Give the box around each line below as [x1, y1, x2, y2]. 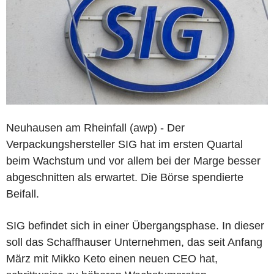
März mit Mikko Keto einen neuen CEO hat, [6, 252, 218, 265]
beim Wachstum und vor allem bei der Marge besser [6, 154, 261, 167]
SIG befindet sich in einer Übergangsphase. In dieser [6, 219, 264, 232]
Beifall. [6, 187, 39, 200]
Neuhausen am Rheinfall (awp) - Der [6, 121, 185, 134]
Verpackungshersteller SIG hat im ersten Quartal [6, 138, 243, 150]
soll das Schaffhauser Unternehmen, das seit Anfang [6, 235, 262, 248]
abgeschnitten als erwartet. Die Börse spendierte [6, 171, 243, 183]
